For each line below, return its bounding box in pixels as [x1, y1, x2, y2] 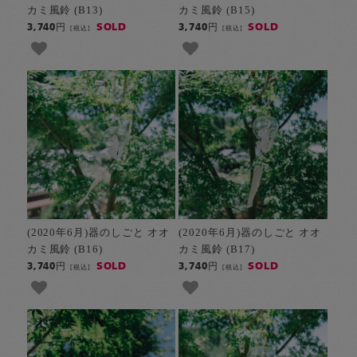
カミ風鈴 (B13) [26, 4, 104, 16]
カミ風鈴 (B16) [26, 243, 104, 255]
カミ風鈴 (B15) [178, 4, 255, 16]
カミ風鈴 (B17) [178, 243, 255, 255]
